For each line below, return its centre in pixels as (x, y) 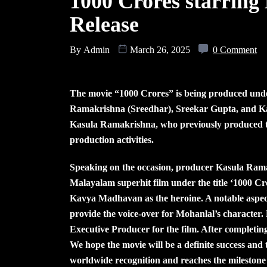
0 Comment (235, 50)
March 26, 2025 (160, 50)
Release (104, 24)
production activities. (112, 140)
